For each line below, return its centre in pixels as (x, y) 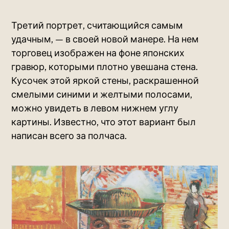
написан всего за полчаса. (69, 135)
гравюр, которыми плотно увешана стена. (105, 66)
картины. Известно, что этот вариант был (104, 122)
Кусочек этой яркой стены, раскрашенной (105, 80)
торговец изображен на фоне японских (98, 53)
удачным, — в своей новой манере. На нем (105, 39)
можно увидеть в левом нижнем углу (95, 108)
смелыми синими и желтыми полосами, (102, 94)
